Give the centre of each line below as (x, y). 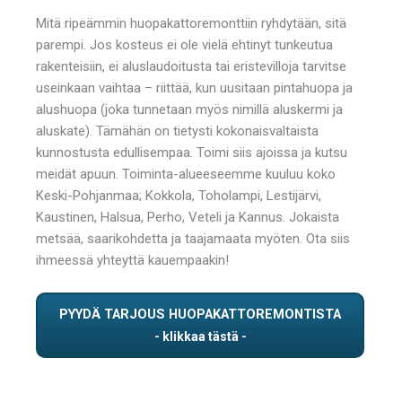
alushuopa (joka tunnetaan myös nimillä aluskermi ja (189, 109)
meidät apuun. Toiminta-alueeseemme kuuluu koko (186, 174)
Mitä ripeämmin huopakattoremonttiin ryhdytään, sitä (191, 23)
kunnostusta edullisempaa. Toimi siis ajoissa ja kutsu (192, 152)
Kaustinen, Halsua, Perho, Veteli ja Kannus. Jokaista (188, 217)
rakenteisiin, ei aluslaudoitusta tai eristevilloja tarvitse (191, 66)
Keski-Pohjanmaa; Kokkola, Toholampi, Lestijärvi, (179, 195)
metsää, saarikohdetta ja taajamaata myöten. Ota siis (193, 238)
